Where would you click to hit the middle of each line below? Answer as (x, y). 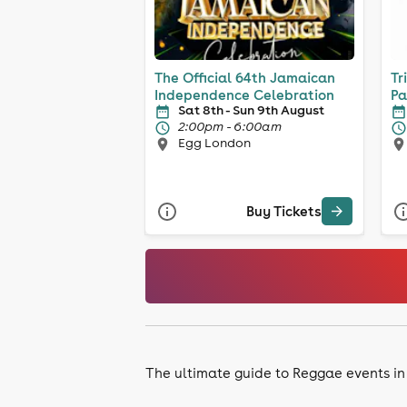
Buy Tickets (284, 212)
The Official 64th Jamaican (245, 77)
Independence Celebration (244, 94)
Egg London (214, 142)
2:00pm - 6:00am (230, 126)
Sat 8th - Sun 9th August (251, 109)
